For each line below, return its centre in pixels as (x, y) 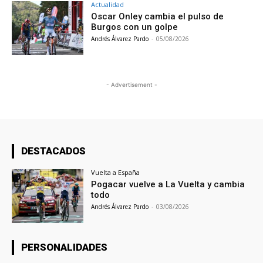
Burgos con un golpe (135, 27)
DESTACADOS (53, 151)
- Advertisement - (131, 84)
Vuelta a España (116, 172)
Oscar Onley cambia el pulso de (158, 17)
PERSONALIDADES (64, 247)
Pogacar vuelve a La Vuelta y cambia (168, 184)
